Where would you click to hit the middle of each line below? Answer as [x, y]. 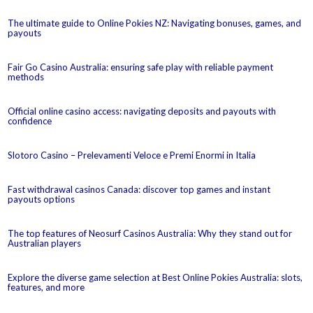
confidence [30, 121]
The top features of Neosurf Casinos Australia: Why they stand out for [150, 233]
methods [26, 77]
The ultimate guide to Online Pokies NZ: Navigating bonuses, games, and [155, 23]
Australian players [45, 243]
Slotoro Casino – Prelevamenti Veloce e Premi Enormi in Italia [132, 155]
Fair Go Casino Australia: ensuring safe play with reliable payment [141, 67]
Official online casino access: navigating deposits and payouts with [142, 111]
